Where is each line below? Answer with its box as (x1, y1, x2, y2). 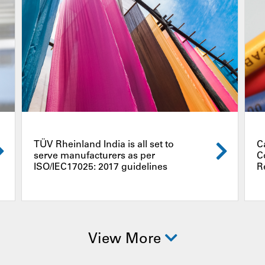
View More (88, 233, 165, 248)
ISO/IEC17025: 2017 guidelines (33, 162, 167, 172)
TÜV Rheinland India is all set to (33, 140, 174, 150)
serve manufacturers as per (33, 151, 155, 161)
